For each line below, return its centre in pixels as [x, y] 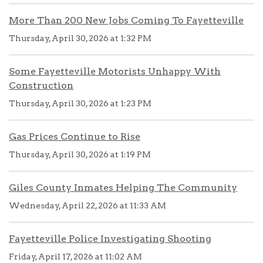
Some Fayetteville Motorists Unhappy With [115, 71]
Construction [41, 85]
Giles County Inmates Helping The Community [123, 188]
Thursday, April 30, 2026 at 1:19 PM [80, 154]
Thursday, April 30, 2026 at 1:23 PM [80, 103]
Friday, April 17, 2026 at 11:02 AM [75, 257]
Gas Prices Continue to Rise [75, 136]
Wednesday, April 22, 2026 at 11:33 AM [87, 205]
